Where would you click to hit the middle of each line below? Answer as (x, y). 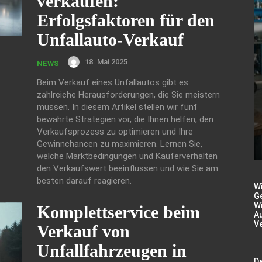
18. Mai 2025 (106, 62)
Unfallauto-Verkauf (110, 39)
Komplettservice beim (118, 212)
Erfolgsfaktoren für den (126, 20)
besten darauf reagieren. (84, 180)
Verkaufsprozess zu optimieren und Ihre (115, 131)
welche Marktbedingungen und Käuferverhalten (127, 156)
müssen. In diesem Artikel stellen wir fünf (117, 107)
